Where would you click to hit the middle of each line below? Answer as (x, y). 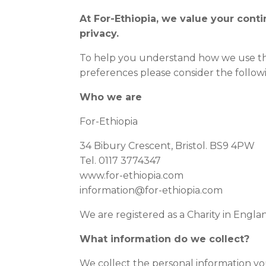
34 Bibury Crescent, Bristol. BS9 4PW (167, 146)
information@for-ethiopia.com (151, 190)
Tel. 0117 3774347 (121, 161)
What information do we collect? (165, 239)
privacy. (99, 34)
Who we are (111, 97)
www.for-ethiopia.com (132, 175)
